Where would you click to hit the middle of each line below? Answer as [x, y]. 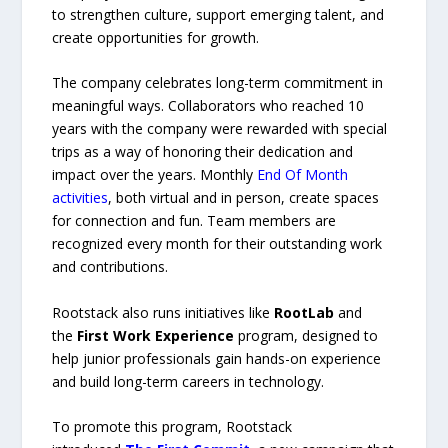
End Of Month [303, 175]
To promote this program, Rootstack [172, 427]
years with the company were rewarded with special [220, 129]
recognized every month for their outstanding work [217, 244]
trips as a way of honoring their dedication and [203, 152]
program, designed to [306, 335]
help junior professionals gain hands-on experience [217, 358]
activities [80, 198]
